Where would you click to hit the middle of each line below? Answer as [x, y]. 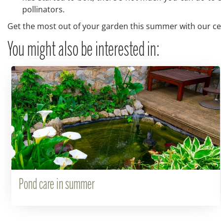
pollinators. [43, 9]
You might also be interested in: [84, 50]
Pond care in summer [56, 185]
